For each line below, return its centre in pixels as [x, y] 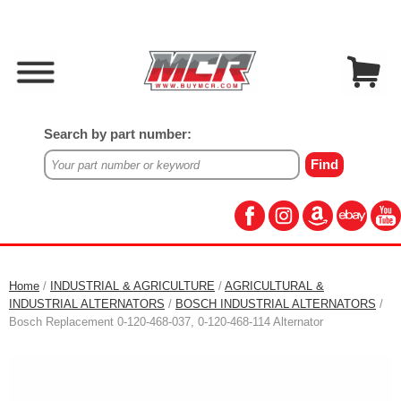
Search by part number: [117, 134]
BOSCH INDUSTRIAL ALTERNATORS [276, 304]
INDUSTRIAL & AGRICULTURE [132, 286]
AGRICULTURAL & [274, 286]
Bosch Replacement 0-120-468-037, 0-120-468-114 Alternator [166, 322]
